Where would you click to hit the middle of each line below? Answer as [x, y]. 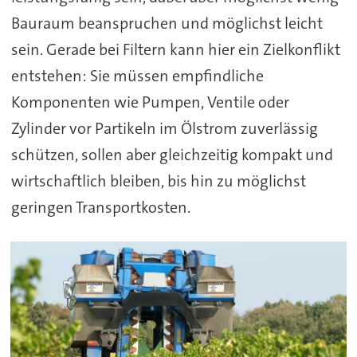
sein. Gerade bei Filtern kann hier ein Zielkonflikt [175, 49]
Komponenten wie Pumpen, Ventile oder [150, 102]
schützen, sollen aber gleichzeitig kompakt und [172, 154]
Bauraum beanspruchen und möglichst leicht [167, 23]
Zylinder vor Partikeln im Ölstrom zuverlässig [164, 128]
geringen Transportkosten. [102, 207]
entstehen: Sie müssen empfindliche [137, 75]
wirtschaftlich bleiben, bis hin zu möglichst [158, 180]
